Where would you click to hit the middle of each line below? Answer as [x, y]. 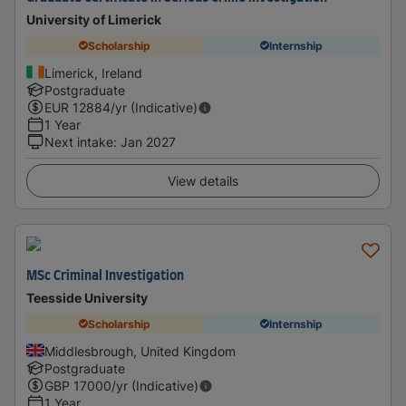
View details [203, 181]
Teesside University [87, 298]
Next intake [79, 142]
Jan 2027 [148, 142]
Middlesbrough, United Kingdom [140, 351]
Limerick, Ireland [93, 73]
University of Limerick [94, 19]
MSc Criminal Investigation [105, 276]
